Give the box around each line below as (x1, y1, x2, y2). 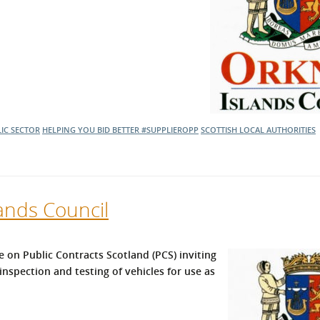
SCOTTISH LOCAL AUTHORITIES (201, 124, 316, 135)
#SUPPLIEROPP (141, 124, 199, 135)
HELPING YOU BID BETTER (42, 124, 141, 135)
